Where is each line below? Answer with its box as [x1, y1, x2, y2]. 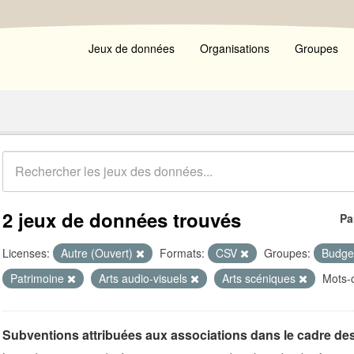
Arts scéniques [222, 270, 299, 286]
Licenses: [2, 245, 50, 261]
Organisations [200, 40, 269, 56]
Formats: [160, 245, 205, 261]
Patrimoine [10, 270, 67, 286]
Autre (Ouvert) [61, 245, 136, 261]
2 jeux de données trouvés [2, 206, 241, 233]
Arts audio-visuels [99, 270, 190, 286]
